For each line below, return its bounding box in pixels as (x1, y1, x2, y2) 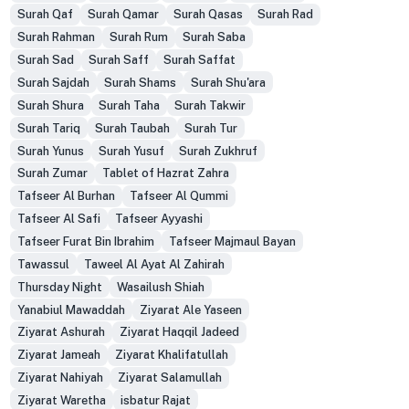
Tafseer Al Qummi (129, 189, 228, 204)
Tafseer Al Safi (16, 212, 100, 226)
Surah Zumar (16, 166, 88, 181)
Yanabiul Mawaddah (16, 302, 125, 317)
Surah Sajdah (16, 75, 89, 89)
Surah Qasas (173, 7, 243, 22)
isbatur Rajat (120, 393, 191, 407)
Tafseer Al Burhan (16, 189, 115, 204)
